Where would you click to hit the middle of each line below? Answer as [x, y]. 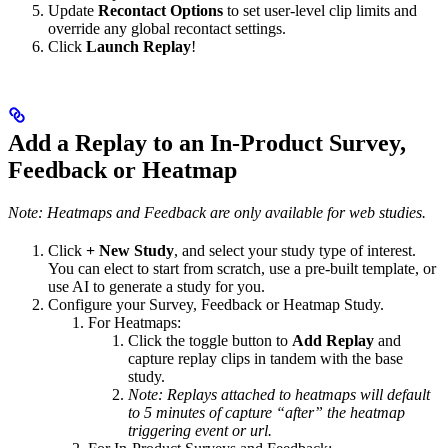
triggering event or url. [200, 431]
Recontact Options [160, 11]
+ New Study [130, 251]
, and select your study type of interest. [295, 251]
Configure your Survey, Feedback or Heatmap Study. [216, 305]
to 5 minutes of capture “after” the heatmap [266, 413]
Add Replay [333, 341]
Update [73, 11]
